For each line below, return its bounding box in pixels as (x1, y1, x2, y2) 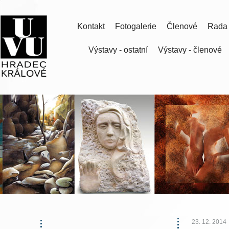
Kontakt (77, 22, 105, 31)
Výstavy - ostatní (88, 45, 148, 54)
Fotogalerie (115, 22, 156, 31)
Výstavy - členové (158, 45, 222, 54)
